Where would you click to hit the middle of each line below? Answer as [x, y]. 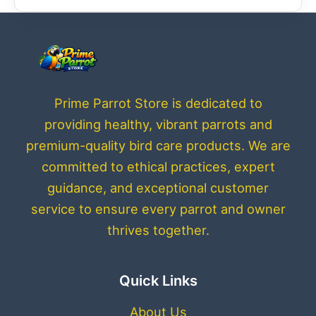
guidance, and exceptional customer [158, 187]
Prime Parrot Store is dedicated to [158, 103]
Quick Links [158, 280]
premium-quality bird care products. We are [158, 145]
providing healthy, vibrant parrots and [158, 124]
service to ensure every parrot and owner [158, 208]
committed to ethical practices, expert [158, 166]
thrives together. [158, 230]
